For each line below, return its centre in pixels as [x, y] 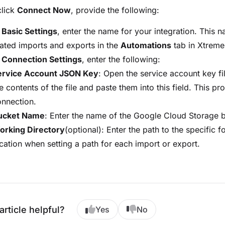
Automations [146, 45]
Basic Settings [29, 31]
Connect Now [44, 10]
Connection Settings [42, 60]
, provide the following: [115, 10]
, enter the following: [121, 60]
